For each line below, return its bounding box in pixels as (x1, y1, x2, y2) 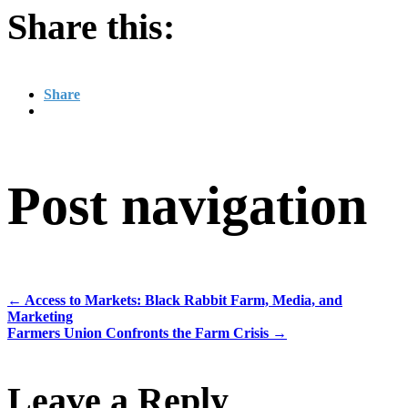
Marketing (7, 308, 73, 324)
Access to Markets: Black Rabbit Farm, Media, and (22, 291, 342, 308)
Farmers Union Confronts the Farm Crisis (7, 324, 272, 341)
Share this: (7, 5, 175, 47)
